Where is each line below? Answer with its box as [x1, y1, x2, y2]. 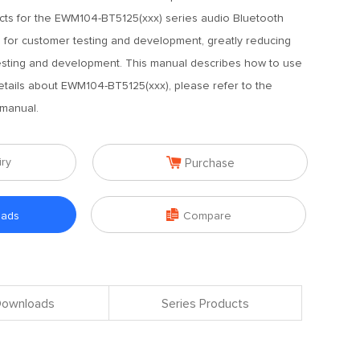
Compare [182, 211, 231, 222]
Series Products [162, 297, 249, 310]
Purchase [184, 157, 235, 170]
